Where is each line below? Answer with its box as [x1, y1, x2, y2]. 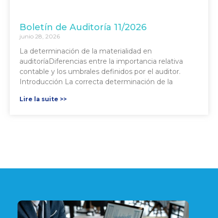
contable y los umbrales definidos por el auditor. [19, 67, 181, 76]
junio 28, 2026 [19, 32, 60, 40]
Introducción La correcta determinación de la [19, 77, 173, 86]
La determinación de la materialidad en [19, 46, 152, 55]
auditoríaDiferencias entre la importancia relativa [19, 56, 183, 66]
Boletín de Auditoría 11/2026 [19, 21, 146, 33]
